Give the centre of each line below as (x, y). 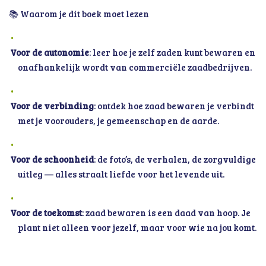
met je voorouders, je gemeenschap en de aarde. (118, 121)
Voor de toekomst (46, 213)
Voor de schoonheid (52, 159)
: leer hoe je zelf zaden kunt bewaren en (172, 52)
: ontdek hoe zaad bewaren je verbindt (174, 106)
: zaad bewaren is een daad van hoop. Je (166, 213)
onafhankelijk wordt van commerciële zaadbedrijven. (135, 67)
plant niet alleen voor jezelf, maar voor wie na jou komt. (137, 227)
